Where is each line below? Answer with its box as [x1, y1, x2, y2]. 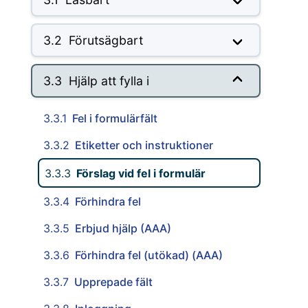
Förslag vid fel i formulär [73, 166, 206, 181]
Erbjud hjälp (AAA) [71, 221, 171, 236]
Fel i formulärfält [69, 111, 157, 126]
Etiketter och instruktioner [71, 138, 213, 153]
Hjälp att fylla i [68, 74, 149, 89]
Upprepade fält [71, 275, 153, 289]
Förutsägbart [68, 33, 143, 48]
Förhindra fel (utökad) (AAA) [71, 248, 223, 263]
